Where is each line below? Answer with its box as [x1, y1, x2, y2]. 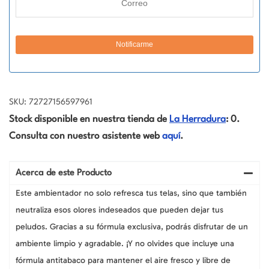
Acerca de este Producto [16, 168, 112, 178]
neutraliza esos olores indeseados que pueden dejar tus [16, 204, 223, 215]
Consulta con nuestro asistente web [9, 131, 162, 141]
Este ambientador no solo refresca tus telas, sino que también [16, 187, 247, 198]
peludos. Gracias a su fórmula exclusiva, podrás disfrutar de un [16, 221, 248, 232]
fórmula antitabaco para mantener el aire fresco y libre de [16, 255, 231, 265]
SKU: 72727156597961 [9, 97, 92, 106]
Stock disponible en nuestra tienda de [9, 114, 169, 124]
